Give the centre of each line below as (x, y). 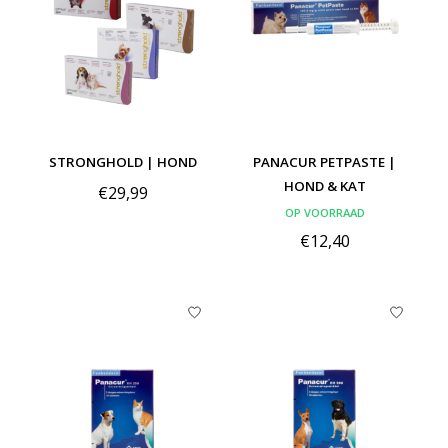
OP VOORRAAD (324, 213)
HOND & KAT (324, 186)
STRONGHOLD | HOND (122, 162)
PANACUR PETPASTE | (325, 162)
